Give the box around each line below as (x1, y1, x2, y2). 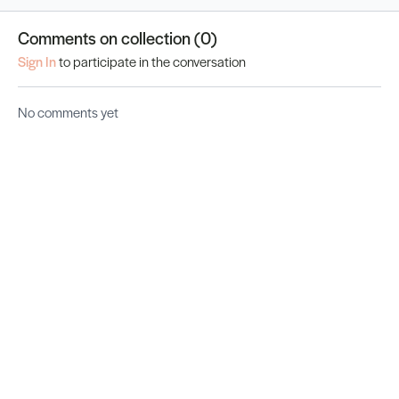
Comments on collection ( (18, 26, 200, 51)
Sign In (18, 52, 56, 71)
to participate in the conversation (56, 52, 246, 71)
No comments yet (18, 102, 118, 122)
